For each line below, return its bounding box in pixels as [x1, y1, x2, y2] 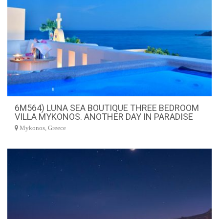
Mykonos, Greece [18, 125, 66, 131]
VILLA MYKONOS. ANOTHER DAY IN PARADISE [15, 111, 193, 122]
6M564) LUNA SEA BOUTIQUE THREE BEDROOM [15, 103, 199, 113]
